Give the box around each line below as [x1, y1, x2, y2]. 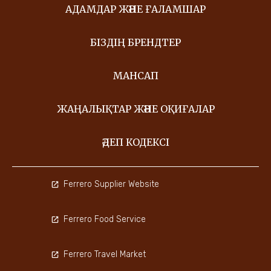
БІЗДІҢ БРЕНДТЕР [90, 36, 181, 49]
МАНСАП [113, 70, 158, 82]
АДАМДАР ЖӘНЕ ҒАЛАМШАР [65, 3, 206, 16]
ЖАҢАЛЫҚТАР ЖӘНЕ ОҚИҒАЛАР [56, 103, 215, 116]
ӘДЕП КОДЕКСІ [102, 136, 169, 149]
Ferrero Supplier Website [64, 179, 159, 190]
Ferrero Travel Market [64, 249, 146, 260]
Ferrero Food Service [64, 214, 146, 225]
